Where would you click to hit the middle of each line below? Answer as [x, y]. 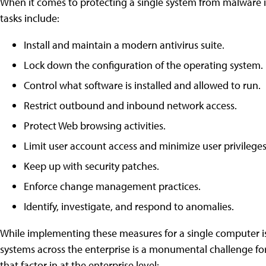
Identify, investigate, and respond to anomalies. [129, 206]
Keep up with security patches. [91, 166]
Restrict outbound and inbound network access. [130, 105]
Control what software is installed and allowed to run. [142, 85]
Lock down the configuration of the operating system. [143, 65]
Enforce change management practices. [112, 186]
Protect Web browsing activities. [95, 125]
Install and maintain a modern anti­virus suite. [124, 45]
